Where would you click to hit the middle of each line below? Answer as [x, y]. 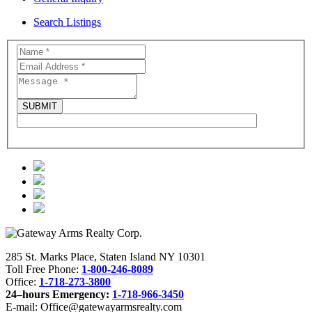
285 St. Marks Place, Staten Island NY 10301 [106, 257]
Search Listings [67, 22]
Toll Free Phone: [44, 270]
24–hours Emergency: [59, 295]
